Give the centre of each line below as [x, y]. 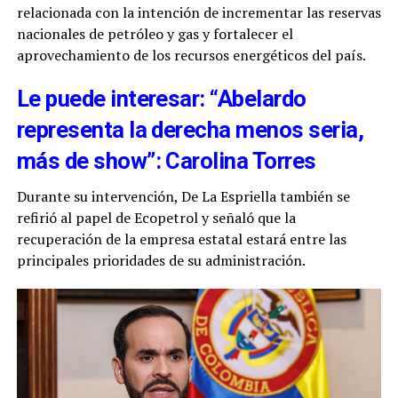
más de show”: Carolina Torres [166, 161]
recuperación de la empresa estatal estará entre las [181, 239]
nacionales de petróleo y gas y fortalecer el [155, 34]
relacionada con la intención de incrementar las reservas [199, 13]
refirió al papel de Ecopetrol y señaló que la [156, 218]
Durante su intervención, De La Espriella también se [183, 197]
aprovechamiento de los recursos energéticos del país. [191, 56]
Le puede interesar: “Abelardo [161, 99]
